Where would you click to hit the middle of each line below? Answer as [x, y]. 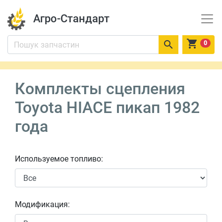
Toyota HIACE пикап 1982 [107, 108]
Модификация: [42, 204]
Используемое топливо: [59, 159]
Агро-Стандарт [71, 19]
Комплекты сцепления [100, 89]
